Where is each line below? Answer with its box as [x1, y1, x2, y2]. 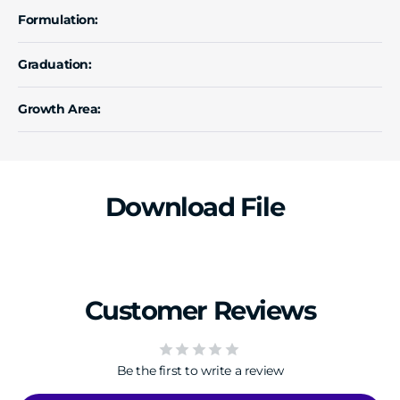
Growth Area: [18, 101, 102, 116]
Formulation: [18, 12, 99, 27]
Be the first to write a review [116, 362, 284, 378]
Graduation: [18, 56, 92, 71]
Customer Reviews [84, 294, 316, 326]
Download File [104, 190, 285, 222]
